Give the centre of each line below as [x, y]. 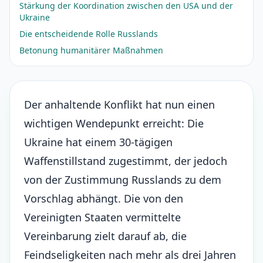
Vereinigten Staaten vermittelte [102, 217]
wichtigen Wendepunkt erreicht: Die [114, 123]
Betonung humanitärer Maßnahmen [91, 50]
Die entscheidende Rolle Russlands [89, 34]
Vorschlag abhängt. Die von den [104, 198]
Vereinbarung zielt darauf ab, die [105, 236]
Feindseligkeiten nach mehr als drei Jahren [130, 255]
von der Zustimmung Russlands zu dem [123, 180]
